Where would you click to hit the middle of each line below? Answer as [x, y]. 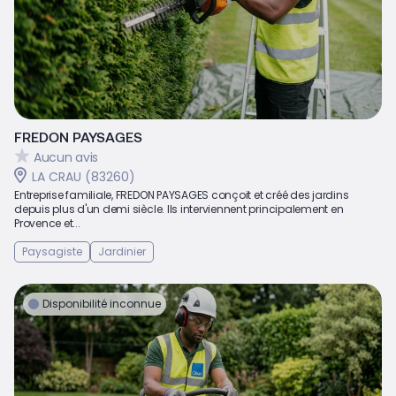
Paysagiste [52, 252]
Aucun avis [66, 157]
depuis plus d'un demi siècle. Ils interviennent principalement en [179, 209]
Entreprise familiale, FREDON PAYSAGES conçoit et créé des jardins [182, 195]
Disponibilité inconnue [102, 304]
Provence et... [47, 224]
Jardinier [122, 252]
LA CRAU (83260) [84, 177]
